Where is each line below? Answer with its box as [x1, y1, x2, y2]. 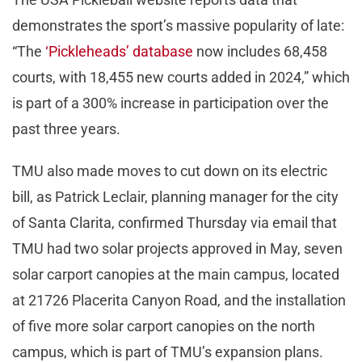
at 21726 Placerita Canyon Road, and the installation [12, 291, 346, 309]
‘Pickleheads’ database [45, 42, 193, 60]
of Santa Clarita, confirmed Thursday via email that [12, 213, 337, 231]
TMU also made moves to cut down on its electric [12, 162, 327, 179]
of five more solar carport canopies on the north [12, 317, 315, 335]
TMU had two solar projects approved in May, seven [12, 239, 343, 257]
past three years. [12, 120, 124, 137]
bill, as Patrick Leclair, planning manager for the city [12, 187, 339, 205]
